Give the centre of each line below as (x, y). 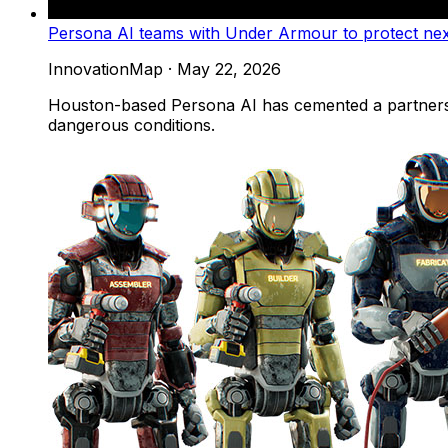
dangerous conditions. (131, 124)
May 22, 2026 (229, 68)
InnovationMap (105, 68)
